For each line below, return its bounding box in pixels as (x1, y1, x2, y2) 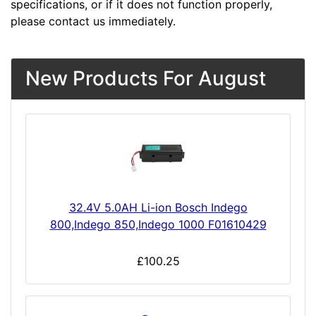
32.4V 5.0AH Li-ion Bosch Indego (68, 200, 248, 215)
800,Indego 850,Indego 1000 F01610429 (49, 217, 267, 232)
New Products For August (25, 66, 266, 91)
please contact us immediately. (11, 14, 176, 29)
